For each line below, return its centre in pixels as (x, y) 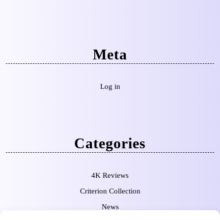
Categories (110, 143)
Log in (110, 86)
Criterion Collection (110, 191)
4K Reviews (110, 175)
